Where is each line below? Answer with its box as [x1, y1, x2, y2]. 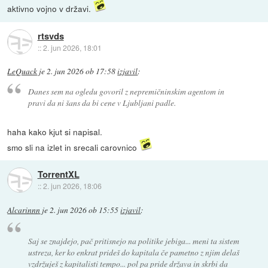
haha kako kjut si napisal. [7, 125, 103, 138]
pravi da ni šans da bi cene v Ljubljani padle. [28, 96, 176, 108]
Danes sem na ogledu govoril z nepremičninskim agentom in [28, 85, 224, 97]
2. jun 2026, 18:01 [42, 42, 102, 53]
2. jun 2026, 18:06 [42, 181, 102, 191]
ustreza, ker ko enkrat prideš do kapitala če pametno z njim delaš [28, 246, 239, 258]
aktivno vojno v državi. [7, 2, 94, 15]
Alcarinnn [7, 204, 41, 215]
